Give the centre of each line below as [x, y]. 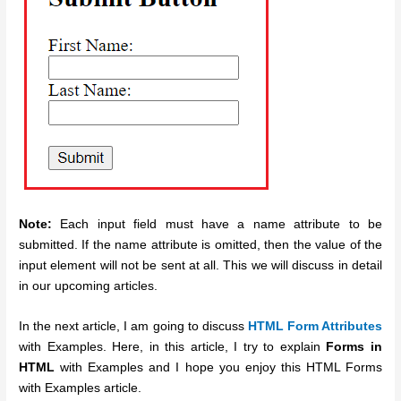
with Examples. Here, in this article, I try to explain [173, 346]
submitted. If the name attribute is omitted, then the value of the [200, 244]
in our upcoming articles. [89, 286]
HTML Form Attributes [315, 326]
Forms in [354, 346]
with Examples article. [81, 388]
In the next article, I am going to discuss [133, 326]
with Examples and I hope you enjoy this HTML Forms [218, 367]
